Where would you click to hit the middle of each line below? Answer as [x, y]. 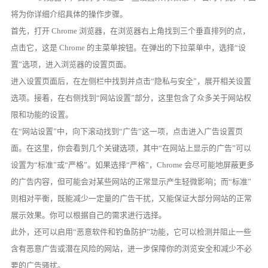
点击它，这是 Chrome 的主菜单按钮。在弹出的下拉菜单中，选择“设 [129, 47]
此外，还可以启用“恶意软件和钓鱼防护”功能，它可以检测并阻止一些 [131, 232]
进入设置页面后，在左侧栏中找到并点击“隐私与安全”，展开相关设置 [131, 81]
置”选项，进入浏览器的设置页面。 [71, 64]
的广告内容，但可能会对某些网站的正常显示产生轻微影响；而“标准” [131, 181]
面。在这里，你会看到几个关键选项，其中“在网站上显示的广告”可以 [131, 148]
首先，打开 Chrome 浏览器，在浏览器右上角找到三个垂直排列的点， [131, 31]
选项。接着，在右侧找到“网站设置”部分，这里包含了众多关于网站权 [131, 98]
